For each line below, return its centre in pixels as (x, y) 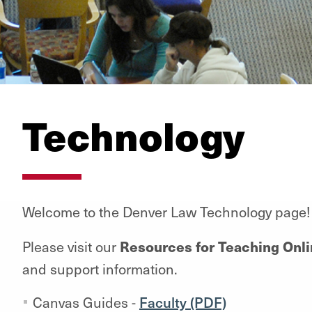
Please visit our (71, 246)
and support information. (100, 268)
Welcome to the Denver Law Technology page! (166, 211)
